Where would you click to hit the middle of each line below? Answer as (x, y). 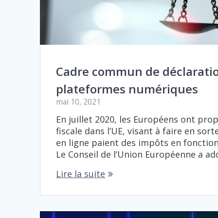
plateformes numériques (127, 89)
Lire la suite (81, 173)
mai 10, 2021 (79, 101)
